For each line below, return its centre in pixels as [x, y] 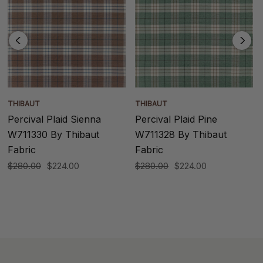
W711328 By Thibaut [181, 134]
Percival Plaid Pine [176, 119]
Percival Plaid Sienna [54, 119]
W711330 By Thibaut [53, 134]
